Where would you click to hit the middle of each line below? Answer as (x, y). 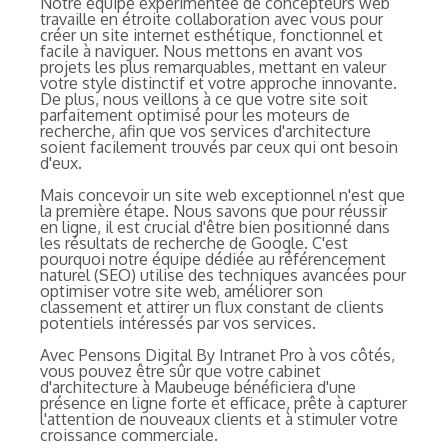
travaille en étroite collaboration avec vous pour (211, 18)
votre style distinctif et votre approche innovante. (218, 82)
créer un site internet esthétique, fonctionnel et (211, 34)
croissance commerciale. (129, 434)
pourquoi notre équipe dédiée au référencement (213, 258)
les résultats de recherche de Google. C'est (194, 242)
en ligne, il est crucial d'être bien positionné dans (215, 226)
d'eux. (61, 162)
